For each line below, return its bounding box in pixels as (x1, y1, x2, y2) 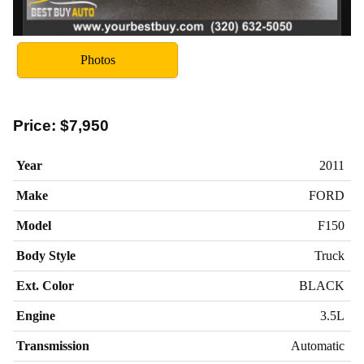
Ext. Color (16, 278, 74, 292)
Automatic (290, 338, 344, 353)
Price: (13, 116, 60, 134)
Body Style (16, 248, 76, 262)
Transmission (16, 338, 89, 353)
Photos (80, 52, 115, 67)
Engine (16, 308, 55, 323)
